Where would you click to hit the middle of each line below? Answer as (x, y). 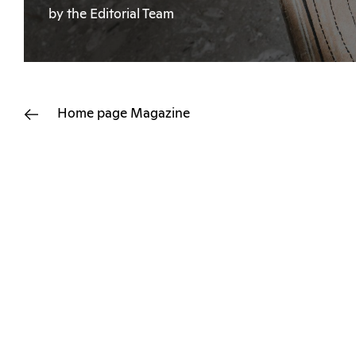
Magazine (160, 114)
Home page (94, 114)
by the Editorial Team (111, 14)
